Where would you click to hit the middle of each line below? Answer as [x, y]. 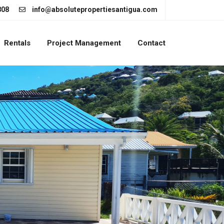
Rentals [17, 43]
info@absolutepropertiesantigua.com [95, 9]
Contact [151, 43]
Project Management [84, 43]
